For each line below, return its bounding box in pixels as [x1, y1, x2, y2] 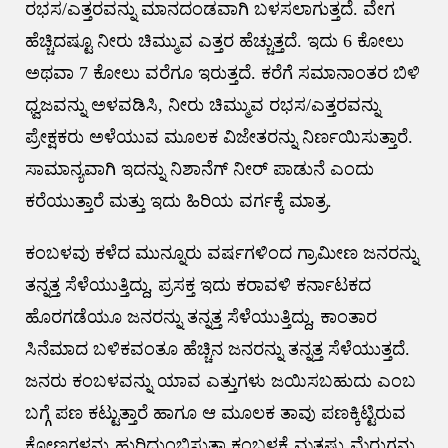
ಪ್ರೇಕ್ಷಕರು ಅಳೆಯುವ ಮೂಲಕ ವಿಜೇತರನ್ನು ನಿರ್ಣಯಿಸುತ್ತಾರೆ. [24, 127, 413, 148]
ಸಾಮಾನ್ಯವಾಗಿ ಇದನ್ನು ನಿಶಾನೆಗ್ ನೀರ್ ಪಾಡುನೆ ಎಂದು [24, 159, 374, 180]
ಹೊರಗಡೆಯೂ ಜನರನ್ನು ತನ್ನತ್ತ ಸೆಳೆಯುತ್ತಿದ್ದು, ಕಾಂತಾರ [24, 307, 377, 328]
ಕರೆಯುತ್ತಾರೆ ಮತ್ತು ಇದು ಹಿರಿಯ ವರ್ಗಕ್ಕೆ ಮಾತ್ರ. [24, 191, 332, 212]
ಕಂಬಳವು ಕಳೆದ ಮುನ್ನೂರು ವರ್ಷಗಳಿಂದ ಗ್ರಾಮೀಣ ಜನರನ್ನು [24, 243, 418, 264]
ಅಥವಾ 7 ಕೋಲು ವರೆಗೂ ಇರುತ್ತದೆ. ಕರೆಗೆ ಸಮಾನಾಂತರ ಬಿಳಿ [24, 63, 420, 84]
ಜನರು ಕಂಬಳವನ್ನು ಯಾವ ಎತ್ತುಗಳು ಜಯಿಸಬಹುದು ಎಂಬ [24, 371, 416, 392]
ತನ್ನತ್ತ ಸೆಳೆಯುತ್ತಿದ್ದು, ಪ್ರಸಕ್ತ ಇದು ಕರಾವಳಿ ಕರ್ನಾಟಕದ [24, 275, 371, 296]
